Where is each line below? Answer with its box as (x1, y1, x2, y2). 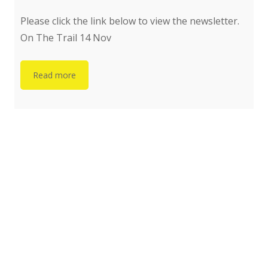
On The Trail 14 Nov (20, 31, 111, 45)
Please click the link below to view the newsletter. (20, 14, 239, 28)
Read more (33, 69, 76, 81)
